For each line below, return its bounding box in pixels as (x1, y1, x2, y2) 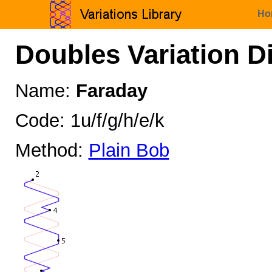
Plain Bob (88, 139, 169, 161)
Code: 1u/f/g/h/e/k (15, 110, 165, 132)
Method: (15, 139, 89, 161)
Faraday (75, 80, 148, 102)
